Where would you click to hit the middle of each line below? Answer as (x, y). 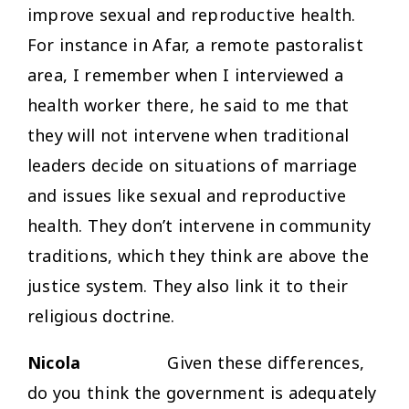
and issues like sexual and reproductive (187, 195)
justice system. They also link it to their (188, 285)
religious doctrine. (101, 315)
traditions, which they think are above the (198, 255)
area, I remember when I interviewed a (185, 74)
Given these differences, (266, 362)
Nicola (98, 362)
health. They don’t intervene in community (199, 225)
